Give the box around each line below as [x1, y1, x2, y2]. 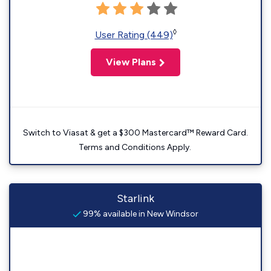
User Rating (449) [94, 29, 173, 41]
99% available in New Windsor [81, 209, 198, 219]
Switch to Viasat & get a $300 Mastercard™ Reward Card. [23, 128, 248, 138]
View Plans [106, 56, 156, 68]
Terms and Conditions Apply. [78, 142, 193, 152]
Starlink [117, 192, 154, 205]
